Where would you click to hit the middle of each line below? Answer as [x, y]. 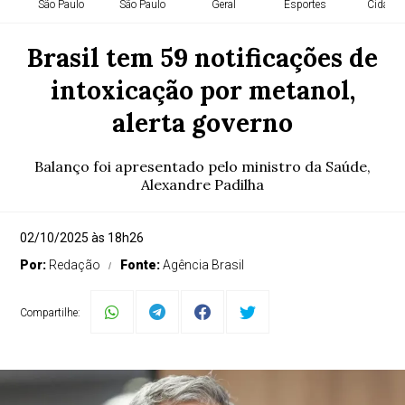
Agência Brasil [204, 265]
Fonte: [142, 265]
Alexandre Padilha [202, 184]
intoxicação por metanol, [202, 90]
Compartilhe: [51, 313]
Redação [75, 265]
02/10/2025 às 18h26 [82, 238]
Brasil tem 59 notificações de [202, 58]
